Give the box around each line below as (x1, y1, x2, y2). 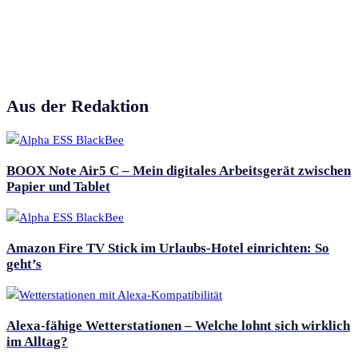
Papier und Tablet (6, 178, 110, 194)
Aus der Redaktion (6, 96, 149, 116)
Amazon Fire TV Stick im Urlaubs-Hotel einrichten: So (6, 240, 329, 256)
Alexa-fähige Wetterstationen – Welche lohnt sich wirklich (6, 317, 350, 333)
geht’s (6, 256, 42, 272)
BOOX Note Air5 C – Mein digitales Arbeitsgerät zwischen (6, 162, 351, 178)
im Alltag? (6, 333, 68, 349)
